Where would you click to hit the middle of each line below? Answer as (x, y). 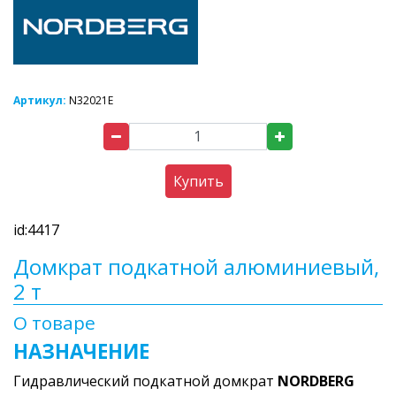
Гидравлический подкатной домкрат (145, 381)
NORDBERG (316, 381)
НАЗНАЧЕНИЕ (81, 351)
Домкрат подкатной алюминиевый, (196, 266)
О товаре (54, 322)
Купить (198, 181)
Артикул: (41, 100)
